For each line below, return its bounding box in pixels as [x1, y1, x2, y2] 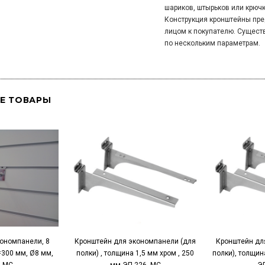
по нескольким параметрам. [164, 39, 260, 47]
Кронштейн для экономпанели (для [75, 237, 196, 245]
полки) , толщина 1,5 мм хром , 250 [76, 249, 194, 257]
